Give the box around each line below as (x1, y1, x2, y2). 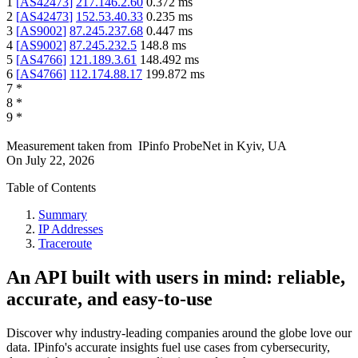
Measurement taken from (6, 139, 132, 153)
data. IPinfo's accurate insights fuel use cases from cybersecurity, (6, 340, 330, 355)
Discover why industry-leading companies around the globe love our (6, 326, 352, 340)
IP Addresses (38, 222, 103, 237)
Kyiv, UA (237, 139, 287, 153)
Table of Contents (6, 181, 96, 195)
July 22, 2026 (26, 153, 94, 168)
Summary (38, 208, 87, 222)
